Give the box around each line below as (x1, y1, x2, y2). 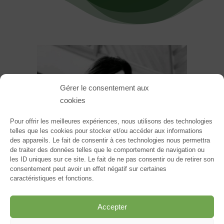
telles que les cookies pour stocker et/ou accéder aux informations (10, 127, 202, 134)
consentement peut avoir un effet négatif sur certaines (10, 165, 166, 172)
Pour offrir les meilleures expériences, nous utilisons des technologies (10, 117, 212, 125)
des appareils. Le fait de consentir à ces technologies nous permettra (10, 136, 210, 144)
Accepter (97, 202, 127, 211)
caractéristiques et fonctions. (10, 174, 94, 182)
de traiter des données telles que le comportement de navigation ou (10, 146, 204, 153)
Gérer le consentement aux (60, 83, 149, 92)
